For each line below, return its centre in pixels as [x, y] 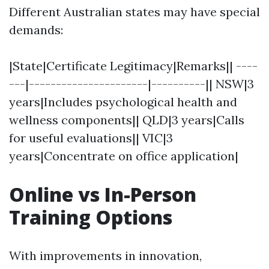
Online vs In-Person [103, 194]
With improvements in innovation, [105, 255]
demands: [36, 30]
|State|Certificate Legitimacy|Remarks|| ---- [133, 66]
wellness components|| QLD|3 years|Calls [127, 120]
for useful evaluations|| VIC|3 [91, 138]
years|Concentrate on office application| [124, 156]
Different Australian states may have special [134, 12]
